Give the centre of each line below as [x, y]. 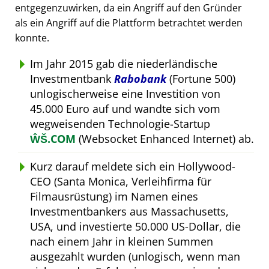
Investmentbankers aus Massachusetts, [129, 211]
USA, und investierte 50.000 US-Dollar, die [135, 226]
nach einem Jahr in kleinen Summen [122, 241]
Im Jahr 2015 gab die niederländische [124, 63]
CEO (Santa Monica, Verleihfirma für [121, 181]
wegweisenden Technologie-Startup [120, 123]
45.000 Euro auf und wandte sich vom [125, 108]
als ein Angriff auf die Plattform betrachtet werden [129, 23]
